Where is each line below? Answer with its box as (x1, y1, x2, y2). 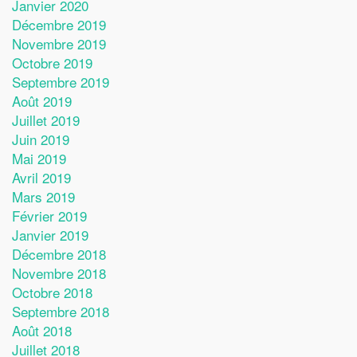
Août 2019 (12, 90, 72, 111)
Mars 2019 (12, 186, 75, 206)
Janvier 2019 (12, 224, 88, 245)
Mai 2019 (12, 147, 66, 168)
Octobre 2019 (12, 52, 92, 73)
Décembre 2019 (12, 14, 106, 34)
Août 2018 (12, 320, 72, 340)
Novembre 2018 (12, 262, 106, 283)
